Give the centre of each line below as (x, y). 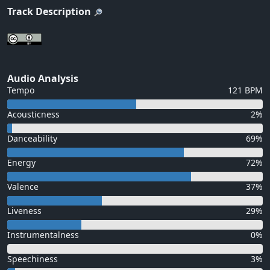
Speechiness (33, 259)
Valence (23, 187)
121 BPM (245, 90)
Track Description (49, 12)
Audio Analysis (43, 79)
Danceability (32, 139)
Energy (21, 163)
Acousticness (33, 115)
